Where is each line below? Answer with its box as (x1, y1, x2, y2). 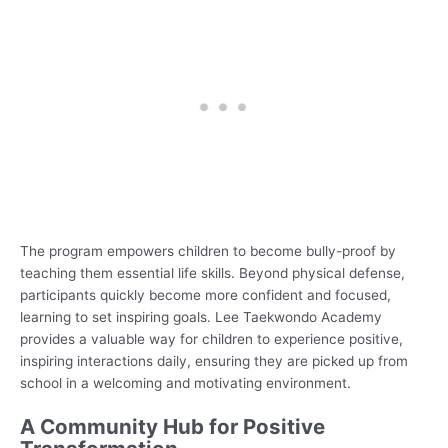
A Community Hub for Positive (20, 413, 325, 439)
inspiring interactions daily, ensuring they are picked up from (20, 352, 408, 369)
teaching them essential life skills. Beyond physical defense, (20, 264, 405, 281)
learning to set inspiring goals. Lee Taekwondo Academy (20, 308, 382, 325)
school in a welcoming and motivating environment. (20, 374, 351, 391)
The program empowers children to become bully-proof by (20, 242, 396, 259)
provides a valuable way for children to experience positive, (20, 330, 403, 347)
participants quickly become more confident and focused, (20, 286, 391, 303)
